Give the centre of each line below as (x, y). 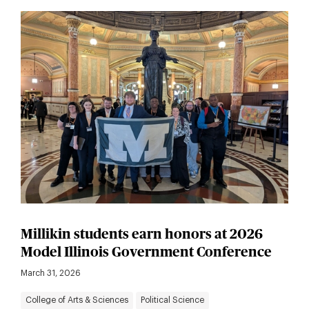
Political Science (173, 300)
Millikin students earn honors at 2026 (141, 235)
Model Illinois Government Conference (146, 253)
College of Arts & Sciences (77, 300)
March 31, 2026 (50, 273)
